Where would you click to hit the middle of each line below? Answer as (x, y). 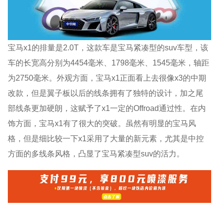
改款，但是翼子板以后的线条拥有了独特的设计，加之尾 (106, 93)
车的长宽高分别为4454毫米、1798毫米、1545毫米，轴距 (109, 62)
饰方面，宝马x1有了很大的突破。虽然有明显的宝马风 (102, 123)
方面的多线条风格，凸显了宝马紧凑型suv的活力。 (96, 153)
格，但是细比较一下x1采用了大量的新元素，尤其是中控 (106, 138)
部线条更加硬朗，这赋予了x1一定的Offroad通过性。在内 (107, 108)
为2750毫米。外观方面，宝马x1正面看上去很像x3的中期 (107, 77)
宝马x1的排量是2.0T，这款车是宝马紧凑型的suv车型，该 (108, 47)
